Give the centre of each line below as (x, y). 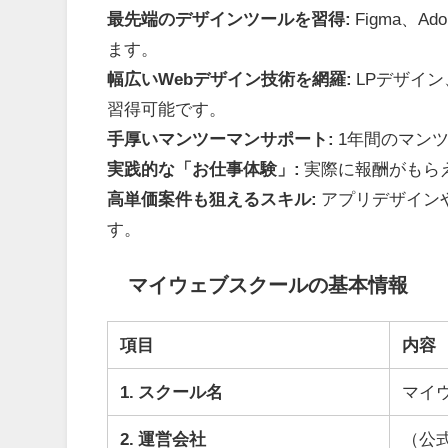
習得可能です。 (167, 109)
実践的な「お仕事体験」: (204, 169)
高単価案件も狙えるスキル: (212, 199)
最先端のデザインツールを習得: (229, 19)
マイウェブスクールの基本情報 (267, 284)
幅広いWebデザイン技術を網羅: (230, 79)
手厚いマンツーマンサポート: (221, 139)
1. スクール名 (172, 392)
